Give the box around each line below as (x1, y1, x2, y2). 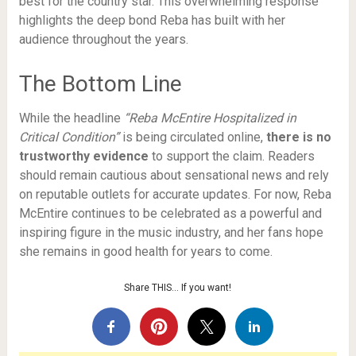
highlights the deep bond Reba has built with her (18, 13, 285, 28)
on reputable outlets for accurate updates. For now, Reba (18, 187, 331, 202)
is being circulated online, (118, 130, 266, 145)
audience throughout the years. (18, 32, 188, 47)
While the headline (18, 110, 124, 126)
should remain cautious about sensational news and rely (18, 168, 329, 183)
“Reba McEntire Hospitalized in (123, 110, 296, 126)
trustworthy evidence (18, 149, 149, 164)
